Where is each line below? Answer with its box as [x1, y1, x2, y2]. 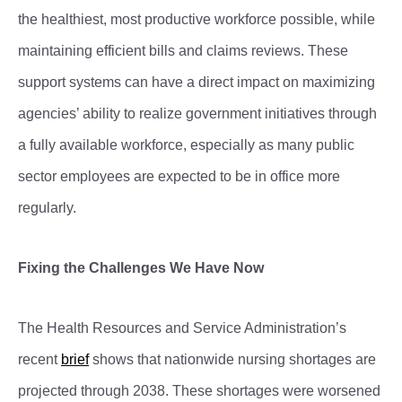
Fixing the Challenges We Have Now [18, 260, 264, 275]
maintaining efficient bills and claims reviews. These [18, 43, 348, 58]
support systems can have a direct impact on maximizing [18, 74, 375, 90]
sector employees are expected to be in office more [18, 169, 340, 184]
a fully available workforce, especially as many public [18, 137, 354, 153]
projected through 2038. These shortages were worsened [18, 383, 380, 398]
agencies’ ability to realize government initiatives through [18, 106, 377, 121]
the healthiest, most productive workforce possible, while [18, 12, 375, 27]
